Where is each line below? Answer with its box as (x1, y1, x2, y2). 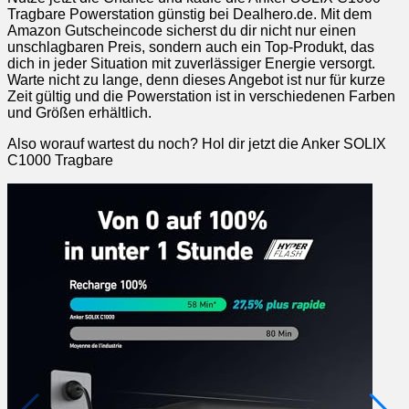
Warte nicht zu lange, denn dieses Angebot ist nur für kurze (7, 71, 385, 88)
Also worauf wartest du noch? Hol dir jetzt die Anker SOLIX (7, 135, 386, 152)
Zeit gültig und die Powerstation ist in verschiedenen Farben (7, 88, 395, 104)
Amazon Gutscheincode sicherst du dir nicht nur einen (7, 22, 356, 38)
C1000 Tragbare (7, 152, 113, 168)
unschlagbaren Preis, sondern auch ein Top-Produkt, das (7, 38, 374, 55)
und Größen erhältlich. (7, 104, 152, 121)
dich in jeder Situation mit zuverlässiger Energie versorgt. (7, 55, 375, 71)
